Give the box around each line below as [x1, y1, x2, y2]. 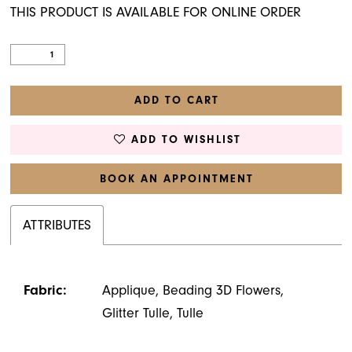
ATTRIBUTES [23, 216, 92, 233]
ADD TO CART [134, 93, 220, 108]
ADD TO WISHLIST [130, 133, 242, 147]
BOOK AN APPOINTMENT [99, 171, 255, 185]
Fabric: [24, 282, 68, 299]
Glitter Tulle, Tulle [102, 305, 204, 321]
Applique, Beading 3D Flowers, [102, 282, 284, 299]
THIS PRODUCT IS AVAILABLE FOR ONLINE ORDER [10, 4, 302, 20]
